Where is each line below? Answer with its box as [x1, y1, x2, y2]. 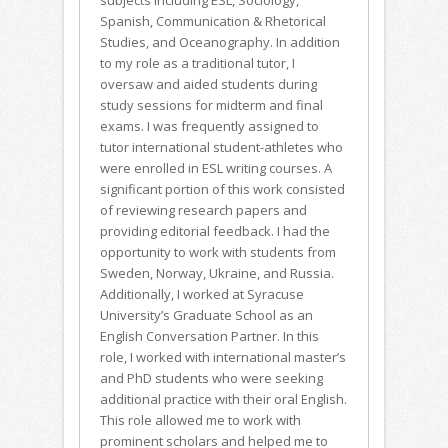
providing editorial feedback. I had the [100, 222, 330, 240]
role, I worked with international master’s [100, 348, 346, 366]
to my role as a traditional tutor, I [100, 54, 295, 72]
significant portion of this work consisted [100, 180, 345, 198]
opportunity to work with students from [100, 243, 336, 261]
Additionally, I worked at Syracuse [100, 285, 304, 303]
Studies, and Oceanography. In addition [100, 33, 340, 51]
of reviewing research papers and [100, 201, 307, 219]
